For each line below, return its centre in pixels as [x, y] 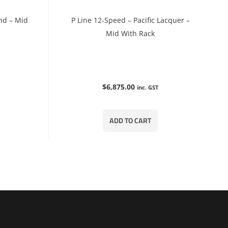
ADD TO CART [130, 120]
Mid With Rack [130, 33]
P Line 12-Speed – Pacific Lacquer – [130, 20]
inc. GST [148, 87]
